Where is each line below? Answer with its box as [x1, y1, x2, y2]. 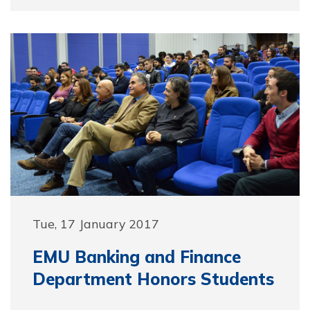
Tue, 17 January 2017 [33, 216, 159, 231]
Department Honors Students [33, 268, 274, 289]
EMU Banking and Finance [33, 246, 241, 267]
